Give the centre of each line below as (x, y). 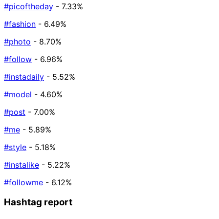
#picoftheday (29, 7)
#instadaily (24, 77)
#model (18, 95)
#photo (17, 42)
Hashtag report (38, 202)
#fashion (20, 24)
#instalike (22, 165)
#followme (23, 183)
